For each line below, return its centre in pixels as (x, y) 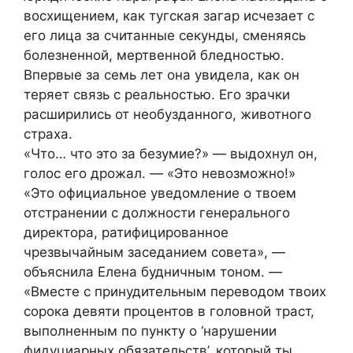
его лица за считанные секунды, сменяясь (165, 35)
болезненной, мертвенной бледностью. (154, 55)
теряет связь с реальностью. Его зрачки (157, 94)
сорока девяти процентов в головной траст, (169, 311)
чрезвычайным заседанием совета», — (154, 252)
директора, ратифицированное (126, 232)
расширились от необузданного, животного (167, 114)
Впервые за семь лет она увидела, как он (162, 74)
